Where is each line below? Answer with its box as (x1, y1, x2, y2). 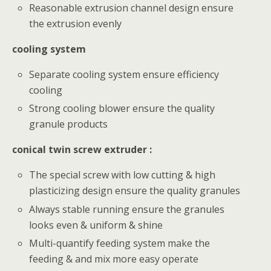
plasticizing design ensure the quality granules (29, 184, 241, 198)
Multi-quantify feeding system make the (29, 236, 211, 250)
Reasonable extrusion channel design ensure (29, 1, 234, 15)
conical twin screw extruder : (12, 143, 152, 157)
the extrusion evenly (29, 17, 122, 31)
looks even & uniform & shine (29, 218, 163, 232)
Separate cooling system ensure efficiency (29, 68, 220, 82)
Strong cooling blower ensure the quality (29, 102, 215, 116)
